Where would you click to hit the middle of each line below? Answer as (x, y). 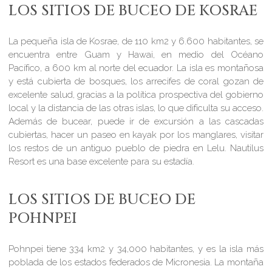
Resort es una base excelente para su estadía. (102, 161)
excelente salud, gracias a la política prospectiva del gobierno (136, 94)
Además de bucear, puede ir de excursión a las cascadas (136, 121)
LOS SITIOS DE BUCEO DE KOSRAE (133, 11)
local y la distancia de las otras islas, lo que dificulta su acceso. (136, 108)
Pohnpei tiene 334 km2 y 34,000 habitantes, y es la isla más (136, 249)
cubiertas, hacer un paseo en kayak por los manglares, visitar (136, 134)
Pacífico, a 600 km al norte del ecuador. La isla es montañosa (136, 68)
